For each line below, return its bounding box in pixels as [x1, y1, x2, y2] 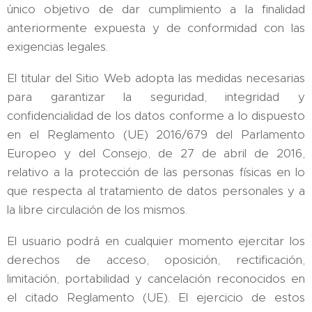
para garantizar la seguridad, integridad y [7, 89, 305, 104]
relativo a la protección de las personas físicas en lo [7, 164, 305, 180]
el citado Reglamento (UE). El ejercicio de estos [7, 290, 305, 305]
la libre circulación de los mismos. [7, 202, 187, 217]
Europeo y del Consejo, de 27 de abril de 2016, [7, 146, 305, 161]
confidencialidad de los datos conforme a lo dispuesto [7, 108, 305, 123]
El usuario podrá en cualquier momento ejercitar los [7, 233, 305, 249]
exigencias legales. [7, 39, 108, 54]
